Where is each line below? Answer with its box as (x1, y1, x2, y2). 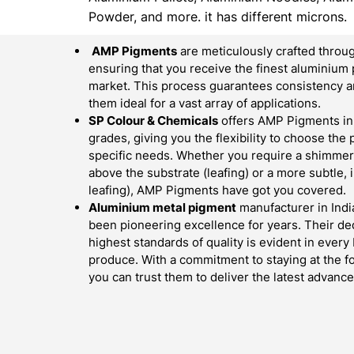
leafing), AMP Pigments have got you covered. (88, 183, 346, 198)
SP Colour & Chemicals (88, 113, 218, 128)
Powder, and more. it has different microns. (88, 9, 347, 24)
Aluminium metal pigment (88, 200, 236, 215)
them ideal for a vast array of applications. (88, 96, 321, 111)
